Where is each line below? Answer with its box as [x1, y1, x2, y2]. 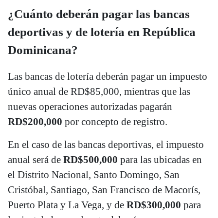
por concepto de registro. [62, 116, 167, 128]
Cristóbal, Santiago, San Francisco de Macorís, [8, 184, 200, 196]
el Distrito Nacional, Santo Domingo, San [8, 169, 180, 181]
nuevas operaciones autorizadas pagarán [8, 101, 172, 113]
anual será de [8, 154, 63, 166]
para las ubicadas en [118, 154, 202, 166]
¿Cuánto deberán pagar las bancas [8, 7, 190, 21]
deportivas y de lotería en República [8, 25, 196, 39]
